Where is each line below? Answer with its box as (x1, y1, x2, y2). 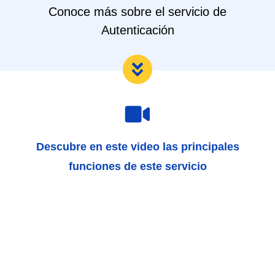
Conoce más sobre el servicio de (48, 4, 227, 18)
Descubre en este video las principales (36, 140, 239, 153)
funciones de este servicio (68, 160, 207, 172)
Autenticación (101, 23, 174, 37)
